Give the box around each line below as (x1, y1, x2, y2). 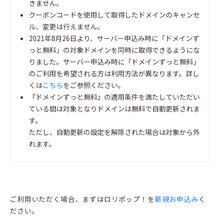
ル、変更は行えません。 (29, 22, 104, 32)
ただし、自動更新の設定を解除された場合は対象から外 (29, 127, 200, 137)
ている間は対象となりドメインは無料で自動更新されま (29, 104, 200, 114)
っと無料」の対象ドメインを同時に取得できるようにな (29, 45, 200, 55)
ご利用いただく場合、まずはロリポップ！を (10, 194, 155, 204)
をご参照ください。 (63, 80, 125, 90)
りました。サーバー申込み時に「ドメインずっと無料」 (29, 57, 200, 67)
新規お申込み (154, 194, 198, 204)
